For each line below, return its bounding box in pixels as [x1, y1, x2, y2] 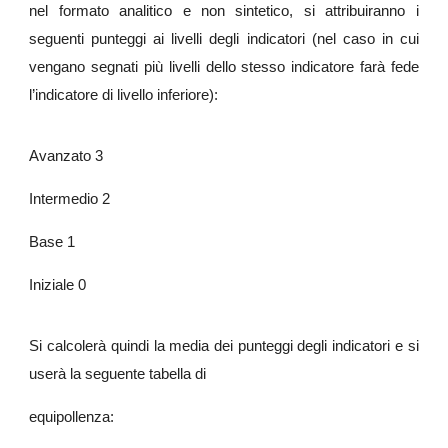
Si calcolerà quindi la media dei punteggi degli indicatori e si [29, 338, 419, 354]
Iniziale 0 [29, 277, 87, 293]
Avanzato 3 [29, 148, 104, 164]
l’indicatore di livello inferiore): [29, 87, 219, 103]
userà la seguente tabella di [29, 366, 207, 382]
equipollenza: [29, 409, 115, 425]
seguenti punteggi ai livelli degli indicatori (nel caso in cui [29, 31, 419, 47]
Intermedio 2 [29, 191, 111, 207]
